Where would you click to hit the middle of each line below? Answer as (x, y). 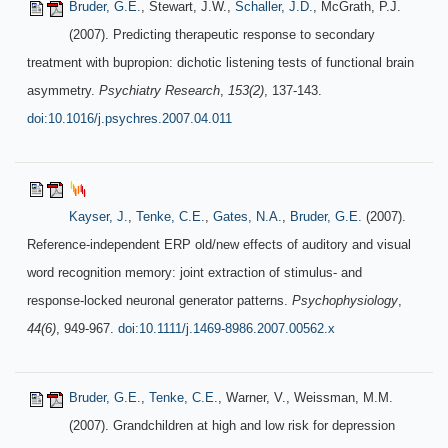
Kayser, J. (98, 216)
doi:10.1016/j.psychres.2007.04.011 (129, 118)
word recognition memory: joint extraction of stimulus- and (194, 272)
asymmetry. (63, 90)
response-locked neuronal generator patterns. (159, 300)
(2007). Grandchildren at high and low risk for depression (232, 425)
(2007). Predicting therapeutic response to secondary (222, 34)
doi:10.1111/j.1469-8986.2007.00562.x (226, 328)
